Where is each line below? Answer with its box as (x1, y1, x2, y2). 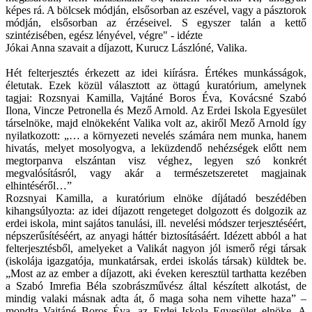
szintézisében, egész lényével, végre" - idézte (6, 29, 203, 42)
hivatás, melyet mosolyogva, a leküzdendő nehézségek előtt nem (6, 142, 306, 155)
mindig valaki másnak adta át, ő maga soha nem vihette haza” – (6, 292, 306, 305)
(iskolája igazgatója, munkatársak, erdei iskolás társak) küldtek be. (6, 255, 306, 267)
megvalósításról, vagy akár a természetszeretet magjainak (6, 167, 306, 180)
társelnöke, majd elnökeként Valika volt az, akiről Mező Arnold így (6, 117, 306, 130)
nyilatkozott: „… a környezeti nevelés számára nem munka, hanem (6, 130, 306, 142)
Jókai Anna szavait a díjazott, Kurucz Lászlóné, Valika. (6, 42, 247, 54)
